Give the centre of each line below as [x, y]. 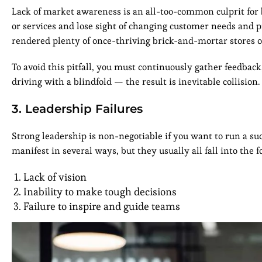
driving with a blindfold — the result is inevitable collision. [136, 82]
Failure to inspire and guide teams [102, 206]
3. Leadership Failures [77, 109]
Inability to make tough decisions [100, 192]
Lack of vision [55, 177]
